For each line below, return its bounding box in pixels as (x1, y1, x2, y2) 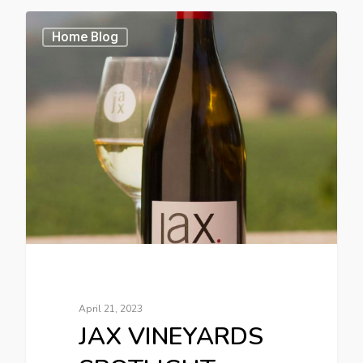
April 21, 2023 (79, 302, 143, 316)
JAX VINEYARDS (79, 320, 264, 354)
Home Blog (52, 29, 118, 45)
